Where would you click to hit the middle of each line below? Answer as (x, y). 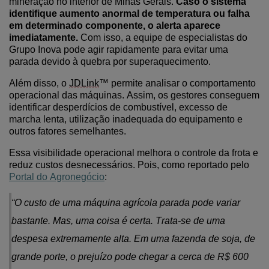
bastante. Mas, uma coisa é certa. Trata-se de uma (118, 221)
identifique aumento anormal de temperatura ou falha (129, 14)
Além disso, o (39, 83)
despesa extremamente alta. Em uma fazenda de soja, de (133, 239)
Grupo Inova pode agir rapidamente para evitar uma (119, 50)
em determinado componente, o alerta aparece (115, 26)
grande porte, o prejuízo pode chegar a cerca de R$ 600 (130, 257)
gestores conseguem (215, 95)
